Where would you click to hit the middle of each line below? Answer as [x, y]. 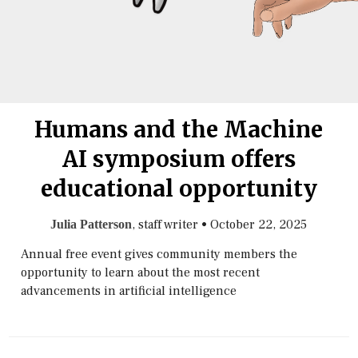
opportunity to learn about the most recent [141, 272]
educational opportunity [179, 189]
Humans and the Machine [179, 129]
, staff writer [165, 225]
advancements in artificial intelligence [129, 291]
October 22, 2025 [259, 225]
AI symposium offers [179, 159]
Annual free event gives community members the [159, 254]
